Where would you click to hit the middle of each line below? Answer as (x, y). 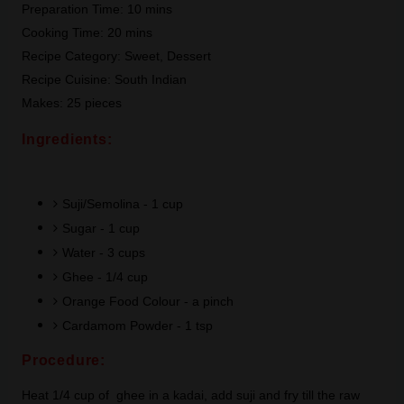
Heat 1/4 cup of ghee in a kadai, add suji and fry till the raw (190, 395)
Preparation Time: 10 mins (96, 9)
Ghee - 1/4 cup (105, 277)
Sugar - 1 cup (101, 228)
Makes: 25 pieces (71, 103)
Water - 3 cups (103, 252)
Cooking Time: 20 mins (87, 32)
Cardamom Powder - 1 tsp (137, 326)
